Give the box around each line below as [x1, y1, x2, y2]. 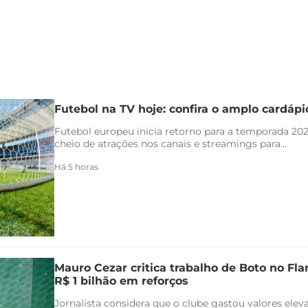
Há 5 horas [54, 161, 98, 172]
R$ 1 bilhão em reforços [54, 274, 188, 287]
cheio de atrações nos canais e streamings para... [54, 137, 287, 150]
